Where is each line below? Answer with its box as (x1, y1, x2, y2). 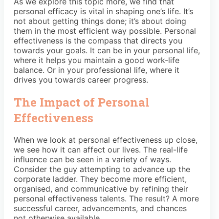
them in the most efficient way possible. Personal (14, 25, 196, 36)
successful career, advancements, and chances (14, 203, 187, 214)
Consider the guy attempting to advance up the (14, 164, 190, 175)
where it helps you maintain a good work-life (14, 55, 179, 65)
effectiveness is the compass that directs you (14, 35, 182, 45)
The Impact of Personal (14, 94, 150, 110)
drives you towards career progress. (14, 74, 148, 85)
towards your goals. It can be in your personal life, (14, 45, 200, 55)
